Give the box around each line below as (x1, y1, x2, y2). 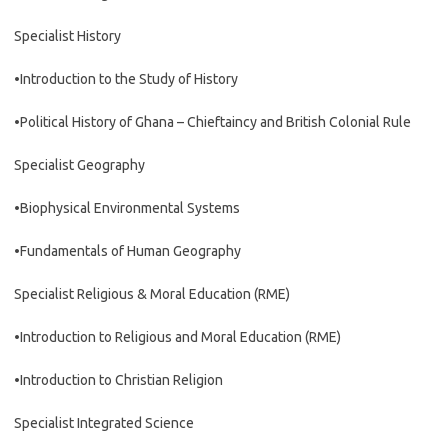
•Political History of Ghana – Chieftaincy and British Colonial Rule (14, 114, 411, 130)
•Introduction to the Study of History (14, 71, 238, 87)
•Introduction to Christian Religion (14, 372, 223, 388)
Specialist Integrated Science (14, 415, 194, 431)
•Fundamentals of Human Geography (14, 243, 241, 259)
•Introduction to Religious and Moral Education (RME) (14, 329, 341, 345)
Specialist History (14, 28, 121, 44)
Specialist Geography (14, 157, 145, 173)
